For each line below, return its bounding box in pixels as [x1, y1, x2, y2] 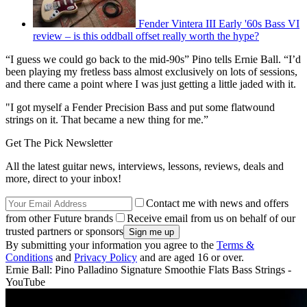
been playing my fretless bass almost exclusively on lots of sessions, [5, 65, 297, 77]
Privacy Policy [74, 251, 137, 263]
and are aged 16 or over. [137, 251, 244, 263]
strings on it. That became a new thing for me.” [5, 113, 208, 125]
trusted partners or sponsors [5, 225, 123, 237]
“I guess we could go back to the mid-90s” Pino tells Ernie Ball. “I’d [5, 53, 301, 65]
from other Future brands [5, 212, 113, 224]
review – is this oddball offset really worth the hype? [33, 29, 259, 42]
